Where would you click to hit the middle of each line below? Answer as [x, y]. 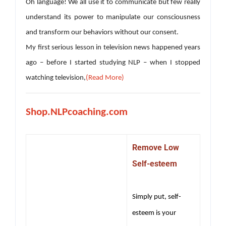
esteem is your [154, 213]
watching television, [56, 78]
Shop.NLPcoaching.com [77, 112]
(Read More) [105, 78]
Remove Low [156, 147]
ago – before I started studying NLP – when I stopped [113, 63]
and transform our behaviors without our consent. [102, 32]
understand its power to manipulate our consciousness [113, 17]
